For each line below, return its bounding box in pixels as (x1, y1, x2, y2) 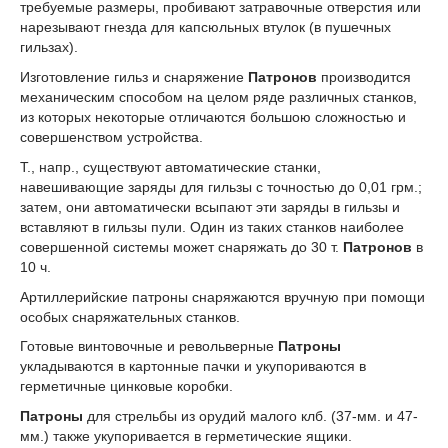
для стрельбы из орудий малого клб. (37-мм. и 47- (83, 408, 418, 425)
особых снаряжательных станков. (20, 308, 240, 325)
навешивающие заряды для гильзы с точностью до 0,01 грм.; (20, 178, 422, 195)
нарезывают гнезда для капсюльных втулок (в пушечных (20, 19, 391, 36)
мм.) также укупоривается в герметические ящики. (20, 428, 352, 445)
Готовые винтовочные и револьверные (20, 338, 278, 355)
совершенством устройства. (20, 128, 203, 145)
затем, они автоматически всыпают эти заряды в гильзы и (20, 198, 400, 215)
